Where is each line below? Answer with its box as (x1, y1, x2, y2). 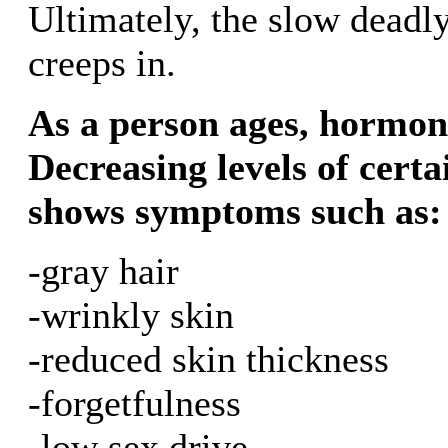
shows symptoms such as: (28, 189, 442, 232)
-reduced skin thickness (28, 337, 389, 380)
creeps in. (28, 41, 176, 84)
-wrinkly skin (28, 293, 234, 336)
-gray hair (28, 249, 179, 292)
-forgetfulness (28, 381, 241, 424)
